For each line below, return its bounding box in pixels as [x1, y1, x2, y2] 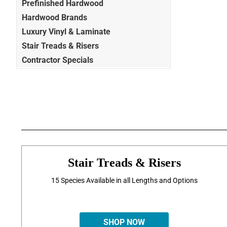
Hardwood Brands [22, 12, 87, 22]
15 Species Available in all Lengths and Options [51, 176, 198, 184]
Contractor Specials [22, 55, 93, 65]
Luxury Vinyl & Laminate [22, 26, 110, 36]
